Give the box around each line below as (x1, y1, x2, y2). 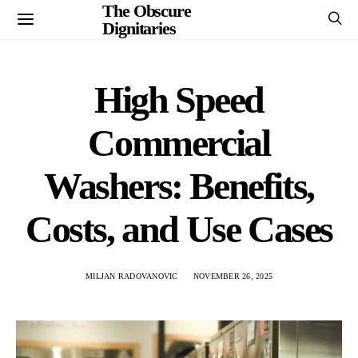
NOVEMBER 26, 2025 (193, 272, 272, 280)
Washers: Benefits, (44, 165, 314, 207)
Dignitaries (102, 18, 176, 38)
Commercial (88, 121, 270, 164)
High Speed (93, 78, 264, 121)
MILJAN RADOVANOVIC (86, 272, 178, 280)
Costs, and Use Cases (25, 208, 332, 250)
